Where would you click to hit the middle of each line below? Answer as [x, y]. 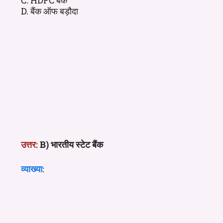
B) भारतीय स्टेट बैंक [71, 144]
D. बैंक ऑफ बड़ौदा [50, 11]
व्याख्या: [33, 168]
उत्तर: [29, 144]
